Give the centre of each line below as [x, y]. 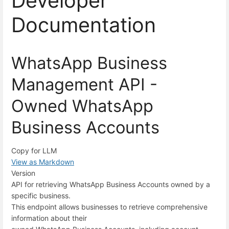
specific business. [41, 195]
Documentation [84, 25]
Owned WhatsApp [82, 106]
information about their [49, 218]
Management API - [84, 84]
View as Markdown [43, 162]
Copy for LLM [34, 150]
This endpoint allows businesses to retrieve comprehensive [109, 207]
